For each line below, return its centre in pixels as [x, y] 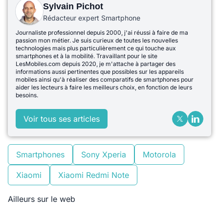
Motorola [159, 155]
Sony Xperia [104, 155]
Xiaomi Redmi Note [94, 175]
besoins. [27, 95]
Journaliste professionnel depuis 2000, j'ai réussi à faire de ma [102, 33]
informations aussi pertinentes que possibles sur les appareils [100, 72]
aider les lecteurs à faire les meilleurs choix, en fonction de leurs [104, 88]
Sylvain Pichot [73, 7]
